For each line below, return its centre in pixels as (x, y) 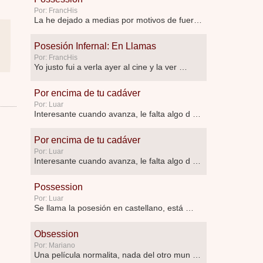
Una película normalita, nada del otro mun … (117, 255)
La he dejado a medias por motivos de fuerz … (198, 20)
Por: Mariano (55, 245)
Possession (58, 187)
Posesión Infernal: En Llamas (95, 46)
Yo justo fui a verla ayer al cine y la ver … (111, 67)
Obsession (56, 234)
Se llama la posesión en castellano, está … (114, 208)
